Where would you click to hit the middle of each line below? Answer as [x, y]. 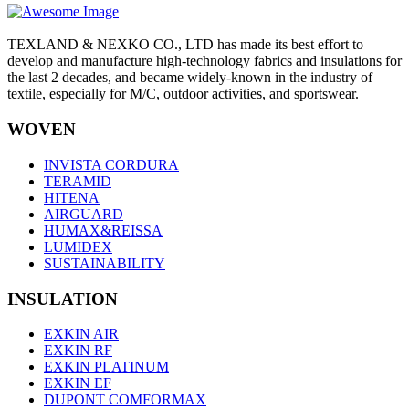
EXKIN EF [78, 383]
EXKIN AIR [81, 334]
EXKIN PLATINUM [106, 367]
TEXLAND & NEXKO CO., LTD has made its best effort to [185, 45]
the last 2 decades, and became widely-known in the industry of [190, 78]
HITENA [72, 197]
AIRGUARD [84, 214]
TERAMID [78, 181]
